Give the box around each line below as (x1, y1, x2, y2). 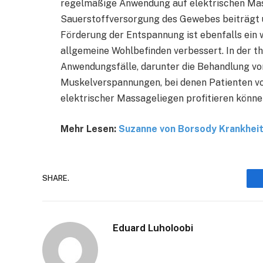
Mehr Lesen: (60, 123, 119, 134)
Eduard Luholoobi (113, 221, 193, 234)
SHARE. (42, 174, 69, 183)
